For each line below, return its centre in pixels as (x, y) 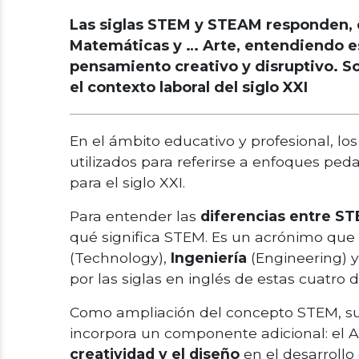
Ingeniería (211, 258)
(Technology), (120, 258)
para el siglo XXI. (129, 182)
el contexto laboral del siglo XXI (189, 87)
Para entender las (135, 216)
